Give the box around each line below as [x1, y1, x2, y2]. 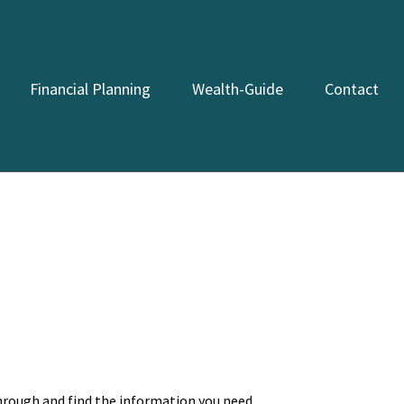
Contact [325, 78, 379, 100]
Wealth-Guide [192, 78, 283, 100]
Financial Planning [30, 78, 151, 100]
